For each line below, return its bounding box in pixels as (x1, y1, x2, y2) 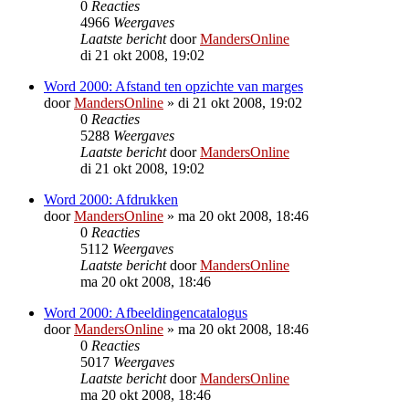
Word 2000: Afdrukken (44, 191, 178, 207)
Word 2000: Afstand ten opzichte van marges (44, 78, 303, 94)
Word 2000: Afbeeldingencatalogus (44, 304, 247, 320)
